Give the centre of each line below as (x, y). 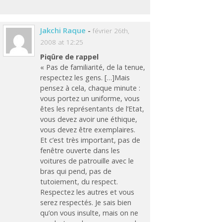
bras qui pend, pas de (76, 171)
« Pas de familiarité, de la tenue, (93, 67)
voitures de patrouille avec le (87, 161)
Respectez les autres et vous (87, 192)
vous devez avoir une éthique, (89, 119)
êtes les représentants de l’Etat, (92, 109)
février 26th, (111, 31)
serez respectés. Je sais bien (86, 202)
